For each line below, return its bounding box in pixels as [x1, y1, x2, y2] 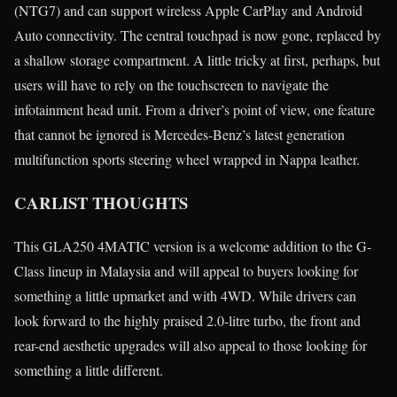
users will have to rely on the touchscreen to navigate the [14, 75, 329, 95]
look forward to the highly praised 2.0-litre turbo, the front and [14, 310, 361, 330]
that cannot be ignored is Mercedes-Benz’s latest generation [14, 125, 345, 144]
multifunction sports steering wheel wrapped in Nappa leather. [14, 150, 360, 169]
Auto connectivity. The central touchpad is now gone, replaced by [14, 26, 381, 45]
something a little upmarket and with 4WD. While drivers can [14, 285, 356, 305]
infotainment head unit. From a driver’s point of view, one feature [14, 100, 375, 120]
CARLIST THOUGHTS [14, 191, 188, 214]
